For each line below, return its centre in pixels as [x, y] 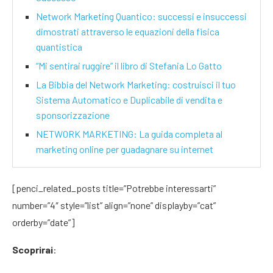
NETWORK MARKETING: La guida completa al [129, 134]
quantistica [59, 47]
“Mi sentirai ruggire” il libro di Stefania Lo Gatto [129, 66]
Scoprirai [33, 250]
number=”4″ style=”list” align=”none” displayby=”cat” [114, 205]
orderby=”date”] [44, 222]
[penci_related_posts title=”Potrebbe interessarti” [114, 188]
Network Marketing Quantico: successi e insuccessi [141, 16]
